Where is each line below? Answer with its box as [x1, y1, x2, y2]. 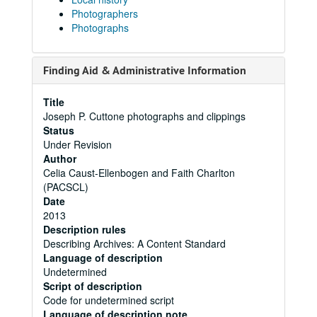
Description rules [43, 222, 126, 236]
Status [43, 123, 74, 137]
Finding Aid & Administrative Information [43, 63, 246, 78]
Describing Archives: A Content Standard [43, 236, 226, 250]
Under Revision [43, 137, 112, 151]
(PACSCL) [43, 180, 88, 194]
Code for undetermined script [43, 293, 174, 307]
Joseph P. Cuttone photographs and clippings [43, 109, 246, 123]
